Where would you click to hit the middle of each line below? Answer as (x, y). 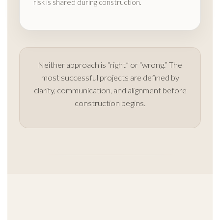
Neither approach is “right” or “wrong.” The (110, 65)
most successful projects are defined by (110, 78)
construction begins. (110, 103)
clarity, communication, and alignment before (110, 91)
